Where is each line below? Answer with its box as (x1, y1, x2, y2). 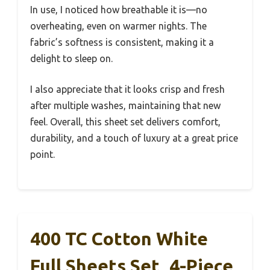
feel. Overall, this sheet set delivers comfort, (30, 116, 221, 127)
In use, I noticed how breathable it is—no (30, 4, 207, 15)
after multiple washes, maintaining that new (30, 99, 221, 111)
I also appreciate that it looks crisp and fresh (30, 83, 225, 95)
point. (30, 148, 55, 160)
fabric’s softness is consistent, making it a (30, 36, 214, 48)
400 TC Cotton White (30, 228, 208, 249)
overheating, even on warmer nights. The (30, 20, 207, 31)
